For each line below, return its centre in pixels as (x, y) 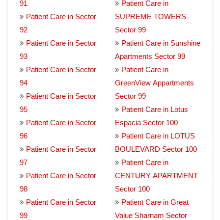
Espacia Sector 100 (146, 123)
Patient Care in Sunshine (161, 43)
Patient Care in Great (155, 202)
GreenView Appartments (154, 83)
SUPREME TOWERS (151, 16)
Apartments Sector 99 (150, 56)
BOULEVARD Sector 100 (156, 149)
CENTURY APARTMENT (156, 176)
